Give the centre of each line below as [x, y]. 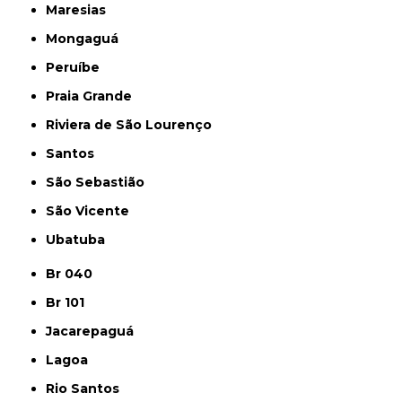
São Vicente [92, 211]
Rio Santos [87, 389]
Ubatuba [81, 240]
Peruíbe [78, 68]
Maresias [82, 10]
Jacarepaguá [93, 332]
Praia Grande [94, 96]
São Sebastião [100, 183]
